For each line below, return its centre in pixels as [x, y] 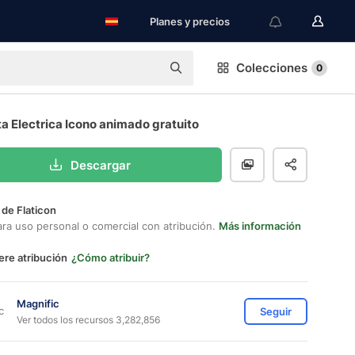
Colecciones [272, 68]
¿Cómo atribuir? [111, 258]
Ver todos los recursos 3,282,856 [88, 319]
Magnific [38, 303]
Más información [260, 226]
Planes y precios [190, 21]
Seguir [276, 311]
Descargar [100, 165]
